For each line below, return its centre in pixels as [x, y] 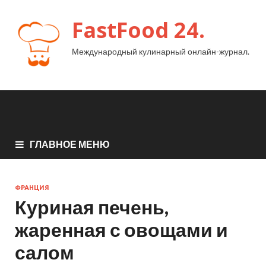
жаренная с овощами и [121, 229]
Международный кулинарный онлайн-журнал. [161, 51]
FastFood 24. [138, 30]
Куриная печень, [92, 207]
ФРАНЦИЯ [32, 187]
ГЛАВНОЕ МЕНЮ [70, 144]
